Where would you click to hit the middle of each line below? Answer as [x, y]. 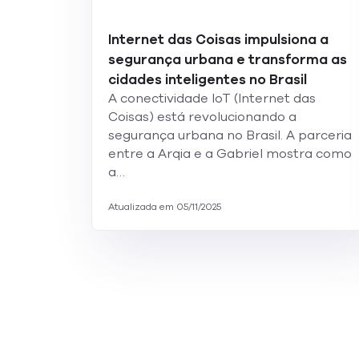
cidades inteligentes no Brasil [208, 80]
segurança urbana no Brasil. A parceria [230, 135]
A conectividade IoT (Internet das [212, 99]
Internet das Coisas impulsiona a [218, 40]
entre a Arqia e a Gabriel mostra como [230, 154]
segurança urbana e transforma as [228, 60]
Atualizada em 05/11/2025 [165, 207]
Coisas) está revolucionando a [202, 117]
